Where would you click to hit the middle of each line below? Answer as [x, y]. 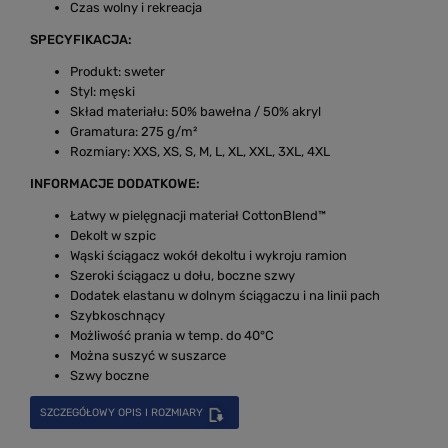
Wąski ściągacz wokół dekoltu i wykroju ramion [208, 255]
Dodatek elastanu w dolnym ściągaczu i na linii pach [225, 295]
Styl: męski [102, 91]
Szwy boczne [109, 375]
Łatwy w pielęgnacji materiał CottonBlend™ [198, 215]
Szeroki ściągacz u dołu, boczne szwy [182, 275]
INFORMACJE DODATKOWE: [115, 183]
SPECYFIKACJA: [81, 39]
